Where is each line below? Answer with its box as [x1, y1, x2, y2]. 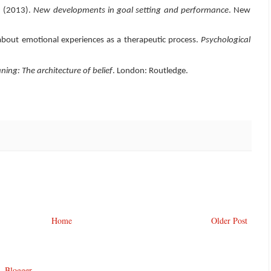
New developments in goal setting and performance [33, 5, 229, 15]
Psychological [201, 36, 250, 45]
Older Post [211, 215, 247, 227]
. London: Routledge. [113, 67, 188, 76]
